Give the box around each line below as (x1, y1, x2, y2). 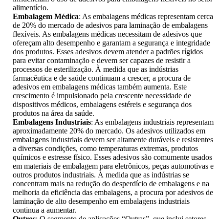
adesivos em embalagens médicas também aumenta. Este (13, 83, 187, 91)
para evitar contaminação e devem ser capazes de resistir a (13, 56, 191, 65)
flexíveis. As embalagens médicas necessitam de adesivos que (13, 30, 202, 39)
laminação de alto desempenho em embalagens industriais (13, 197, 190, 206)
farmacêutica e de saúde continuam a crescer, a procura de (13, 74, 191, 83)
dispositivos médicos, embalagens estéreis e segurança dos (13, 100, 192, 109)
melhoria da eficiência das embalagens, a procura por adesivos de (13, 188, 213, 197)
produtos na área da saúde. (13, 109, 94, 118)
